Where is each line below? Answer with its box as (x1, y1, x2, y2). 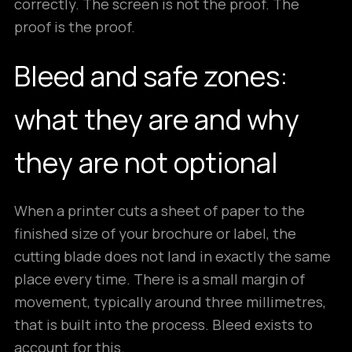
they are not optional (14, 143, 278, 181)
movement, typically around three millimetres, (14, 292, 326, 311)
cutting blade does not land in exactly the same (14, 247, 331, 266)
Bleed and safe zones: (14, 57, 288, 95)
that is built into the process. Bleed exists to (14, 315, 313, 334)
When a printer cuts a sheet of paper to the (14, 201, 305, 220)
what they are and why (14, 100, 299, 138)
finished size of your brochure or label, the (14, 224, 296, 243)
